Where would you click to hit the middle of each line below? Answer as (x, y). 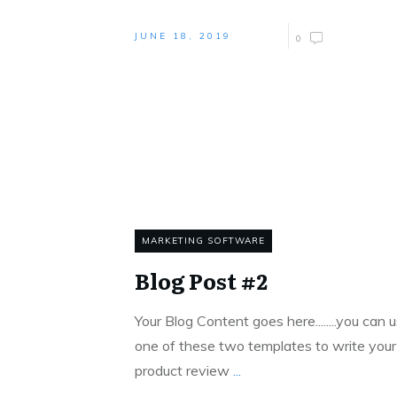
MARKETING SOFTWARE (203, 241)
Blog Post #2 (201, 280)
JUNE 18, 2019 (183, 36)
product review (184, 370)
